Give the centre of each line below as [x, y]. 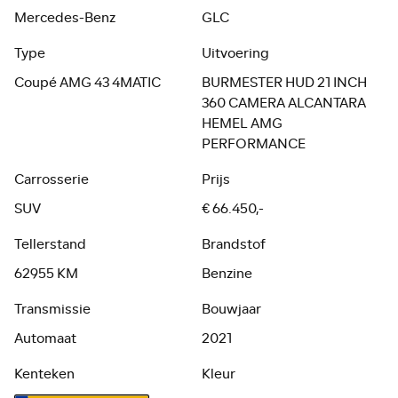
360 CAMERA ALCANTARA [284, 104]
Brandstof [234, 245]
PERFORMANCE [254, 145]
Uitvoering [236, 54]
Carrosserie [52, 180]
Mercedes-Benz [65, 19]
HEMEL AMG [243, 124]
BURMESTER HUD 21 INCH [285, 84]
